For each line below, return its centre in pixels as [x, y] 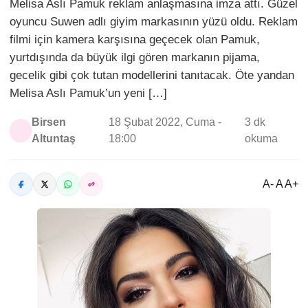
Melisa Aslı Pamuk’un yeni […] [88, 93]
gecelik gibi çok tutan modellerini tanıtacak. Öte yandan [152, 75]
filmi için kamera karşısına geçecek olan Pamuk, [135, 40]
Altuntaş [54, 139]
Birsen [49, 122]
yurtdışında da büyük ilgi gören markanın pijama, [135, 57]
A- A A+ [280, 184]
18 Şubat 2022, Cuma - [165, 122]
